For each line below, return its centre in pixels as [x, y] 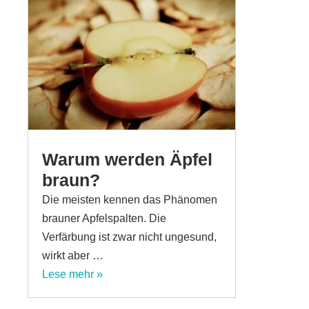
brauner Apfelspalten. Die [104, 218]
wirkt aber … [73, 255]
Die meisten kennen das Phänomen [130, 199]
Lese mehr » [72, 274]
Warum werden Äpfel [127, 159]
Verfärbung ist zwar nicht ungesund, [129, 237]
